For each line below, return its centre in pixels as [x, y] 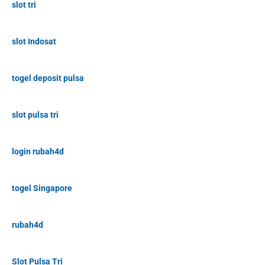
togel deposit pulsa [48, 78]
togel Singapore [42, 188]
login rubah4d [38, 152]
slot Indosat [34, 42]
